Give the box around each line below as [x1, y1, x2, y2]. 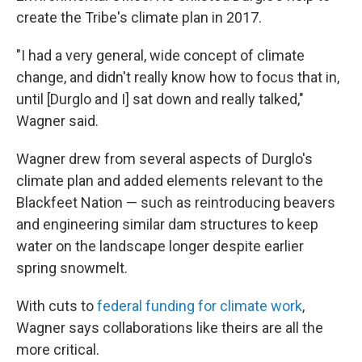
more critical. [16, 341, 99, 359]
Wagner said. [16, 112, 99, 130]
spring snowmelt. [16, 259, 128, 277]
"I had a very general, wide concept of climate [16, 47, 305, 65]
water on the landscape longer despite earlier [16, 238, 304, 255]
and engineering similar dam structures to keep [16, 216, 318, 234]
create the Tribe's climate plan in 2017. [16, 9, 262, 27]
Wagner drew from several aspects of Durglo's [16, 150, 313, 168]
